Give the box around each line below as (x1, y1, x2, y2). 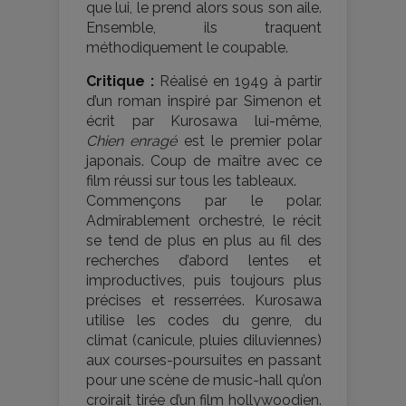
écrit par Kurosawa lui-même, (86, 112, 322, 130)
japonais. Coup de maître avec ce (86, 152, 322, 170)
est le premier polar (177, 132, 323, 150)
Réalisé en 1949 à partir (154, 72, 322, 91)
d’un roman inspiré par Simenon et (86, 92, 322, 111)
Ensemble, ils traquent (86, 19, 322, 37)
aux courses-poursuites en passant (86, 352, 322, 370)
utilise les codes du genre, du (86, 312, 322, 330)
